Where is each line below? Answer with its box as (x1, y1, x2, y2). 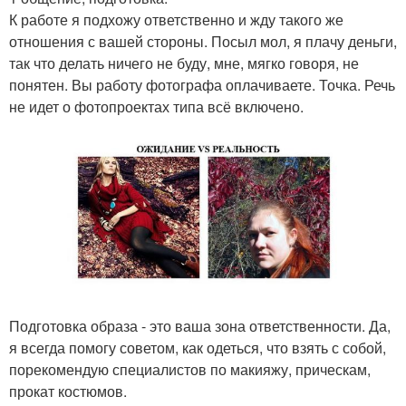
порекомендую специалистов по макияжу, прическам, (9, 359, 371, 381)
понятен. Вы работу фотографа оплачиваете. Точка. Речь (9, 74, 395, 95)
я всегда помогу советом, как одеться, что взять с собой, (9, 337, 386, 359)
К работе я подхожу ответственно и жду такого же (9, 9, 343, 30)
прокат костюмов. (9, 381, 127, 402)
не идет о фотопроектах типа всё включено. (9, 96, 304, 117)
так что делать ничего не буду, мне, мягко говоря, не (9, 53, 359, 73)
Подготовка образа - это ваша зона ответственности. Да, (9, 315, 391, 337)
